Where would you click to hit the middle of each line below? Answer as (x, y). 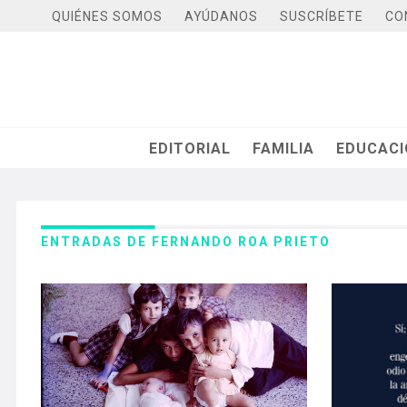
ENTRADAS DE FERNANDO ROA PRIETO (186, 242)
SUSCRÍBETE (322, 16)
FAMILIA (284, 148)
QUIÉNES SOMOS (107, 16)
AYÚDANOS (221, 16)
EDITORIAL (190, 148)
